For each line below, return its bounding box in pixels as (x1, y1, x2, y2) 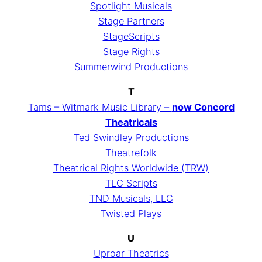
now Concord (171, 101, 235, 113)
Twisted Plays (101, 207, 161, 219)
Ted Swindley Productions (73, 131, 189, 143)
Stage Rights (102, 46, 160, 58)
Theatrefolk (105, 146, 157, 158)
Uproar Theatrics (93, 247, 169, 259)
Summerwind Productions (74, 61, 188, 73)
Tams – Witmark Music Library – (27, 101, 172, 113)
